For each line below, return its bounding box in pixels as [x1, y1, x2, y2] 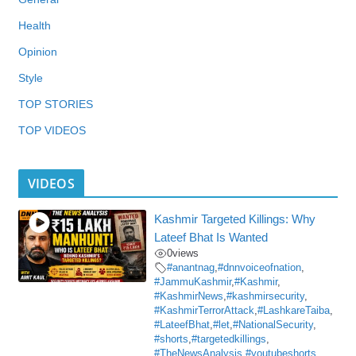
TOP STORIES [17, 98, 93, 111]
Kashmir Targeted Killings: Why [154, 212, 316, 226]
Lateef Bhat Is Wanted [154, 230, 269, 245]
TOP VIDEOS [17, 124, 86, 137]
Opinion [17, 45, 57, 59]
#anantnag [167, 262, 215, 274]
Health [17, 19, 51, 33]
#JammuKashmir [154, 277, 232, 288]
